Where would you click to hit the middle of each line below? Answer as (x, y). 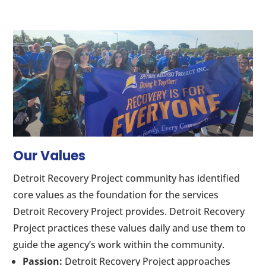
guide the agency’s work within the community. (119, 245)
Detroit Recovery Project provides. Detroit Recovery (129, 212)
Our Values (50, 156)
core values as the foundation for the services (116, 195)
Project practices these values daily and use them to (130, 228)
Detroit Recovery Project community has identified (127, 178)
